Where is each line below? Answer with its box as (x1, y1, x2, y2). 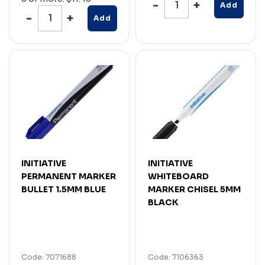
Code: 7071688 (21, 252, 76, 261)
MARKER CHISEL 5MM (148, 183, 241, 195)
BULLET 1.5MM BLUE (21, 183, 106, 195)
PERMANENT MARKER (21, 170, 116, 182)
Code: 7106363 (148, 252, 203, 261)
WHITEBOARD (148, 170, 209, 182)
